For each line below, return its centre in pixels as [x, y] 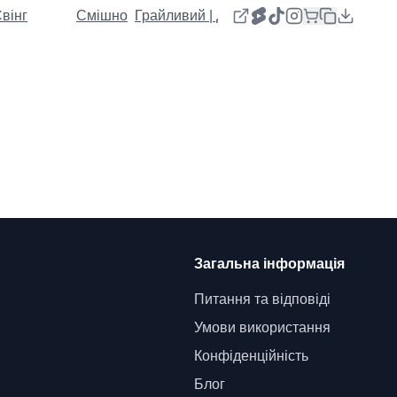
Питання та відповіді [262, 299]
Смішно [102, 16]
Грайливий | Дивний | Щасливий [240, 16]
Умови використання [262, 327]
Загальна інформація [269, 264]
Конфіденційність [251, 356]
